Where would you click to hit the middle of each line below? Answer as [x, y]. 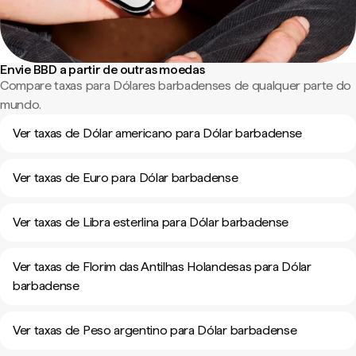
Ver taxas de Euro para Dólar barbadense [126, 178]
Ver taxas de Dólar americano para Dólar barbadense [157, 133]
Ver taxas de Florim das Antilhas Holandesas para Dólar [162, 267]
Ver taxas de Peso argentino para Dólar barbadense [155, 330]
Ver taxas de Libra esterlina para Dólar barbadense [151, 222]
